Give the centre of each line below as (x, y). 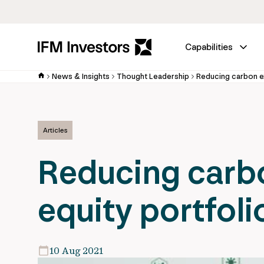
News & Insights (81, 76)
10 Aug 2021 (76, 250)
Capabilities (209, 47)
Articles (55, 130)
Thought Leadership (153, 76)
